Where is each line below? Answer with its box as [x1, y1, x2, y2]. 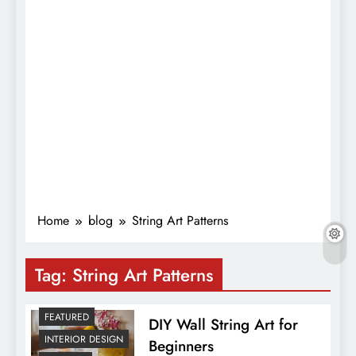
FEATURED [44, 310, 89, 325]
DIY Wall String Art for [148, 313, 298, 335]
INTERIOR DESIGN [44, 332, 123, 347]
